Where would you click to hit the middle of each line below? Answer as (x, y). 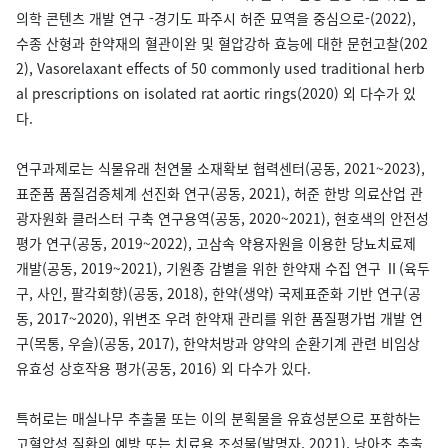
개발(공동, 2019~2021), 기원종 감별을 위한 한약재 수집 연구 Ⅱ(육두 (223, 268)
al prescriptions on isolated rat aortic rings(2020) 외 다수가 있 (216, 93)
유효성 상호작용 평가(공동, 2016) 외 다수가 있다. (163, 368)
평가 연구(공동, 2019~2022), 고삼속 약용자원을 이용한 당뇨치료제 (216, 243)
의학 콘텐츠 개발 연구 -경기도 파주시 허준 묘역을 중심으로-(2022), (216, 18)
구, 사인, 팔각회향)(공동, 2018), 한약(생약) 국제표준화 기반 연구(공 (218, 293)
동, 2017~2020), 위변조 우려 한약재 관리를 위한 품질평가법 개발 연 (219, 318)
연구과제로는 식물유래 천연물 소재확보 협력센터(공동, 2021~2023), (220, 168)
